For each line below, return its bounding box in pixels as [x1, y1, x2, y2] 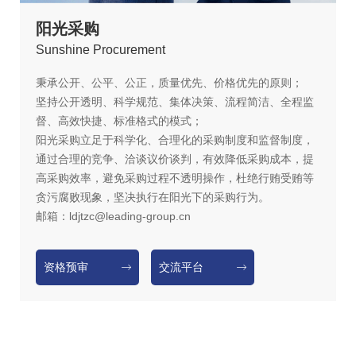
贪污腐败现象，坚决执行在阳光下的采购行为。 [36, 190, 269, 203]
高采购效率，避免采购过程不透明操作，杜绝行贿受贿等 [36, 171, 314, 184]
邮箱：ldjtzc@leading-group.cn [36, 209, 191, 222]
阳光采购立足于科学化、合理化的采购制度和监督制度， [36, 133, 314, 146]
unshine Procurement [44, 42, 165, 56]
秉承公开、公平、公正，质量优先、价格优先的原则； [36, 75, 303, 89]
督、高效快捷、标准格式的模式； [36, 114, 203, 127]
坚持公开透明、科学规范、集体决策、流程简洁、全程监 [36, 95, 314, 108]
